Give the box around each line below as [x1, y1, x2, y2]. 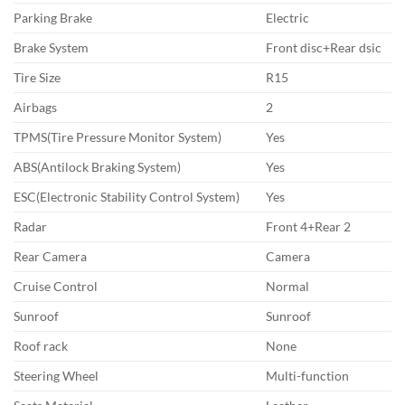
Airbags [14, 99, 57, 115]
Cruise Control [14, 278, 98, 294]
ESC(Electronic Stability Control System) [14, 189, 240, 204]
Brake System [14, 40, 89, 55]
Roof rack [14, 338, 68, 353]
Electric [266, 10, 310, 25]
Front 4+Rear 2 [266, 219, 352, 234]
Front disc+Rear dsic [266, 40, 382, 55]
